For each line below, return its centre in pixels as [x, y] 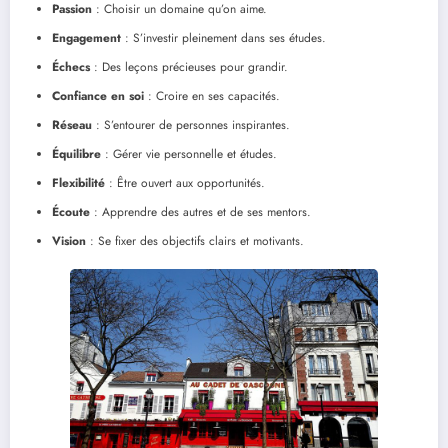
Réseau [72, 124]
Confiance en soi [98, 95]
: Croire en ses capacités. [212, 95]
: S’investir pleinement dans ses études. [223, 37]
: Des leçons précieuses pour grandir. [189, 66]
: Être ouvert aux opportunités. [185, 182]
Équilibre [76, 153]
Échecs [71, 66]
